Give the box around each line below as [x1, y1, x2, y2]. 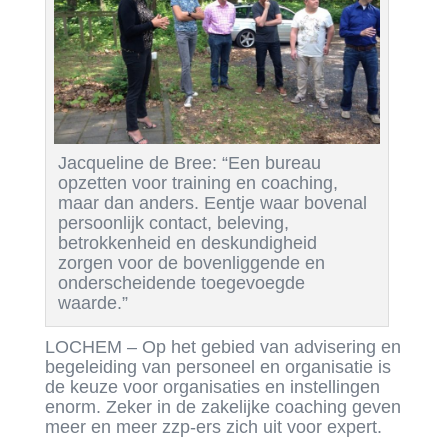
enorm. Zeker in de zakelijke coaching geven [44, 397, 401, 418]
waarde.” [57, 293, 128, 314]
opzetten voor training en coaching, [57, 173, 338, 194]
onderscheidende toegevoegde [57, 273, 305, 294]
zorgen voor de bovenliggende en [57, 253, 325, 274]
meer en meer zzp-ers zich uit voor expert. [44, 417, 382, 438]
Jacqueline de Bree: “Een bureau [57, 153, 321, 174]
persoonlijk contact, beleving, [57, 213, 289, 234]
